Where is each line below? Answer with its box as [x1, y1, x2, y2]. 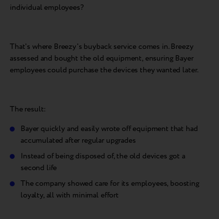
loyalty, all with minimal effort [21, 190, 119, 201]
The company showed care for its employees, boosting [21, 178, 199, 190]
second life [21, 162, 57, 174]
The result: [10, 104, 46, 115]
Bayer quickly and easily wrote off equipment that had [21, 123, 198, 135]
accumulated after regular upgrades [21, 135, 136, 147]
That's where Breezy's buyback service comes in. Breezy [10, 41, 194, 53]
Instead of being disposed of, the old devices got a [21, 151, 185, 162]
